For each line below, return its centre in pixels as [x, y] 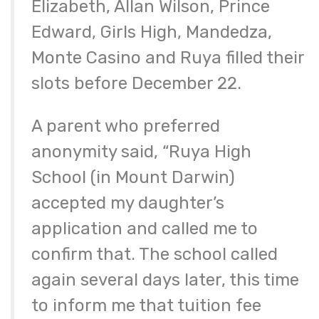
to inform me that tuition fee [146, 306]
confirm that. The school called [155, 255]
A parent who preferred [126, 126]
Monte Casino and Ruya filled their [168, 58]
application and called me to [145, 229]
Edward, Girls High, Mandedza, [152, 32]
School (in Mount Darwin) [133, 178]
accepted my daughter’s [128, 203]
